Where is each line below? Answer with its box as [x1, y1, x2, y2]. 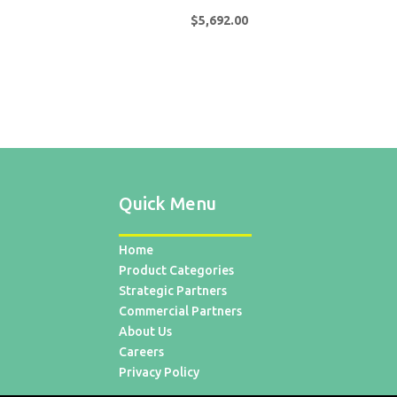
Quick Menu [119, 193, 217, 214]
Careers [119, 344, 165, 359]
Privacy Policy [119, 364, 200, 379]
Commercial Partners [119, 303, 243, 318]
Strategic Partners [119, 283, 228, 298]
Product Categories [119, 262, 235, 277]
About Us [119, 323, 173, 339]
